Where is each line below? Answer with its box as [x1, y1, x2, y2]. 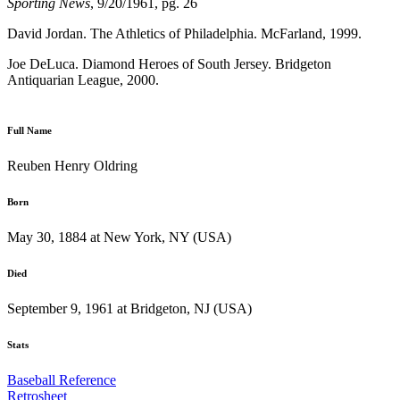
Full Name [7, 124, 52, 136]
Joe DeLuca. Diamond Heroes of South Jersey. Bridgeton [7, 55, 331, 71]
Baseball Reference [7, 371, 116, 387]
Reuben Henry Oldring [7, 157, 137, 173]
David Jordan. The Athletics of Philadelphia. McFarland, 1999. [7, 25, 362, 41]
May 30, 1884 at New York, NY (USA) [7, 229, 231, 245]
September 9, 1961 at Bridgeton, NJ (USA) [7, 300, 252, 316]
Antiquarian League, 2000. [7, 71, 159, 87]
